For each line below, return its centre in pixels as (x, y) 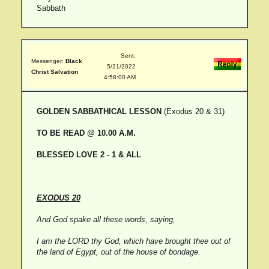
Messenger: (48, 61)
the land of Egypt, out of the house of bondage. (118, 252)
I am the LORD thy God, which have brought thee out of (133, 241)
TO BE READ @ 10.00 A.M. (86, 133)
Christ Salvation (55, 72)
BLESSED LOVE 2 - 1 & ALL (89, 155)
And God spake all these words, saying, (106, 219)
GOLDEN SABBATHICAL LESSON (99, 111)
